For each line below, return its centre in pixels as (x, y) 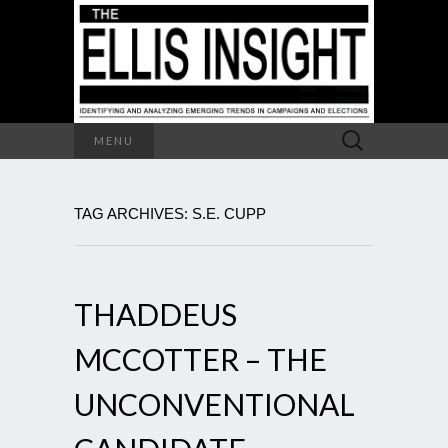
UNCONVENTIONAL (214, 403)
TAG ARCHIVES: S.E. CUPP (170, 213)
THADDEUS (155, 313)
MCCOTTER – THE (200, 358)
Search (353, 132)
